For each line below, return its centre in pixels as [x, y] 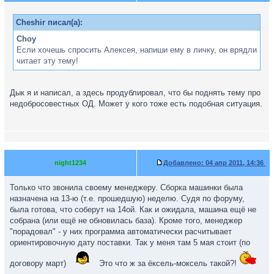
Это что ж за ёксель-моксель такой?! [168, 263]
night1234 [70, 163]
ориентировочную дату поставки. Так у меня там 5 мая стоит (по [130, 243]
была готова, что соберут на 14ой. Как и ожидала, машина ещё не [133, 209]
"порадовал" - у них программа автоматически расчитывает [121, 231]
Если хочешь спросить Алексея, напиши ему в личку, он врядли [137, 50]
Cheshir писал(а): [49, 22]
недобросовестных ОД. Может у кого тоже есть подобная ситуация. [136, 104]
